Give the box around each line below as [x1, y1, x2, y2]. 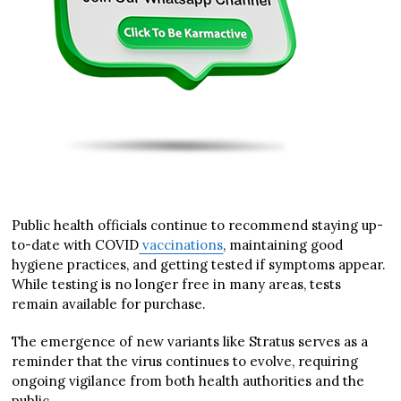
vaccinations [139, 235, 224, 253]
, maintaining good [223, 235, 344, 253]
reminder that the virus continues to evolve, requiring [12, 352, 359, 370]
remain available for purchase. [12, 294, 207, 312]
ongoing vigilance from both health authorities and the [12, 371, 365, 389]
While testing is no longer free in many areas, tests [12, 275, 342, 293]
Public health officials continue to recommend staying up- [12, 216, 384, 234]
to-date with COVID [12, 235, 140, 253]
